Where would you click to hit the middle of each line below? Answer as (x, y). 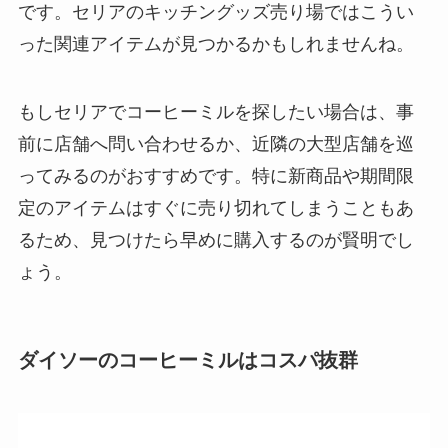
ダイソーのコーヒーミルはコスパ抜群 (187, 359)
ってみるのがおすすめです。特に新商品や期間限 (215, 175)
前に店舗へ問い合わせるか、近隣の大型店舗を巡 (215, 143)
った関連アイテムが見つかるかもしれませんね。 (215, 43)
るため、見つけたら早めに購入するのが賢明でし (215, 239)
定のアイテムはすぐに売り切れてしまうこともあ (215, 207)
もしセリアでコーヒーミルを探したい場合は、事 (215, 111)
